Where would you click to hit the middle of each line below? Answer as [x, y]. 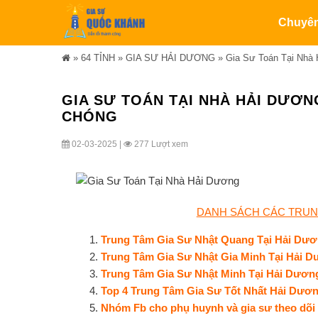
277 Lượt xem [160, 144]
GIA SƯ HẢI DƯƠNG [170, 58]
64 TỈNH [98, 58]
